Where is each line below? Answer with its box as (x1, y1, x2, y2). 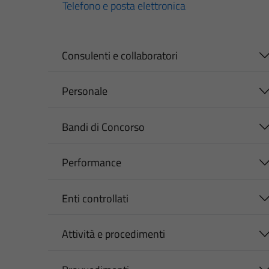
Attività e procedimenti (61, 226, 165, 243)
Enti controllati (61, 190, 128, 207)
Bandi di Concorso (61, 118, 145, 135)
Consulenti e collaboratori (61, 47, 178, 64)
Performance (61, 154, 121, 171)
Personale (61, 83, 107, 100)
